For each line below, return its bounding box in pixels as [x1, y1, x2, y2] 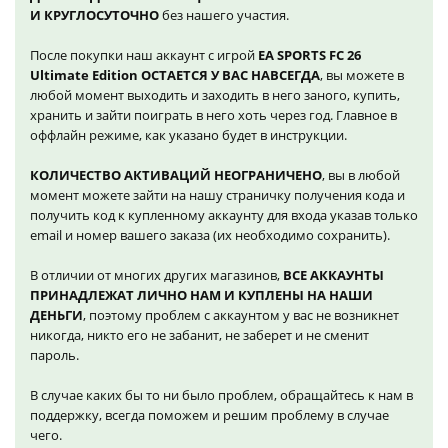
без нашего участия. [159, 5, 289, 24]
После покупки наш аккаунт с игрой [30, 45, 258, 64]
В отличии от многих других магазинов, [30, 265, 283, 284]
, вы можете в [320, 65, 404, 84]
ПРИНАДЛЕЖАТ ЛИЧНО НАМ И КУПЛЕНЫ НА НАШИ [30, 285, 373, 304]
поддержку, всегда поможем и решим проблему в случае [30, 405, 389, 424]
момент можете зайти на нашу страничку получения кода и [30, 185, 405, 204]
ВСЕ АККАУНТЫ [283, 265, 384, 284]
